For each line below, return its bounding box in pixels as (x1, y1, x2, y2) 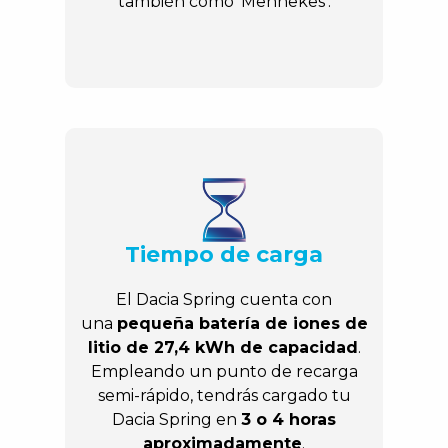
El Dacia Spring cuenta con (116, 290, 332, 310)
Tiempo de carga (125, 241, 323, 269)
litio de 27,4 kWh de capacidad (87, 338, 358, 358)
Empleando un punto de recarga (90, 362, 358, 382)
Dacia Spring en (112, 410, 241, 430)
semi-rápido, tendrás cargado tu (97, 386, 351, 406)
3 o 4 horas (241, 410, 336, 430)
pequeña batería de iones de (116, 314, 368, 334)
